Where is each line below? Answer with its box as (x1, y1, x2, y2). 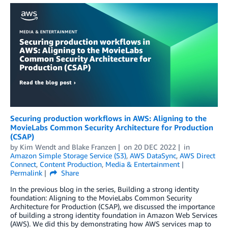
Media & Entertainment (105, 159, 180, 168)
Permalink (10, 168, 42, 177)
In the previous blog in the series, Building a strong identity (10, 184, 199, 193)
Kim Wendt (20, 142, 56, 151)
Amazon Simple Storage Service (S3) (10, 151, 126, 160)
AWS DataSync (130, 151, 176, 160)
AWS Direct (180, 151, 215, 160)
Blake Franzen (72, 142, 116, 151)
